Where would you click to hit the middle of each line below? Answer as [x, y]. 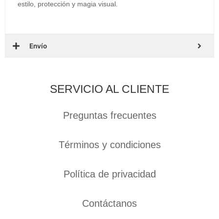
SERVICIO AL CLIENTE [109, 89]
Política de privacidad [109, 174]
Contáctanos [109, 204]
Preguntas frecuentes [109, 116]
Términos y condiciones [109, 145]
